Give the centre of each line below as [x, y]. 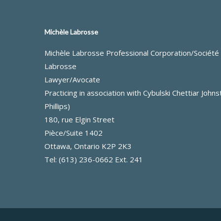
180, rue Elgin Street [79, 119]
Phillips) [57, 106]
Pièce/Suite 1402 [74, 133]
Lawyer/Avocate [72, 79]
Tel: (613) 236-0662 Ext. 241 [94, 159]
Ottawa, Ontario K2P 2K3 [88, 146]
